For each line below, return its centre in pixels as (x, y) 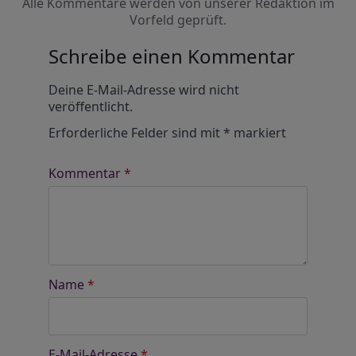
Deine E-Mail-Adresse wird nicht (143, 90)
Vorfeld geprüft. (178, 20)
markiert (258, 133)
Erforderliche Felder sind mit (135, 133)
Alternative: (82, 78)
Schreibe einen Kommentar (171, 56)
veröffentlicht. (90, 106)
